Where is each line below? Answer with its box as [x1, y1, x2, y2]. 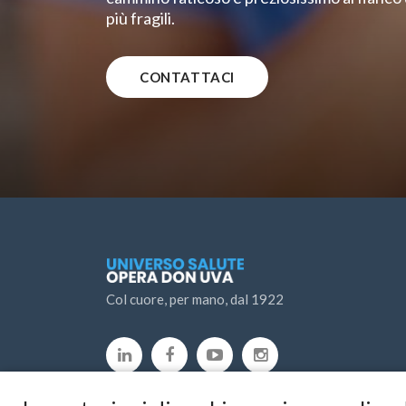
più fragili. [106, 8, 175, 28]
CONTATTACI [140, 69, 235, 85]
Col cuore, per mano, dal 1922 [106, 290, 284, 307]
